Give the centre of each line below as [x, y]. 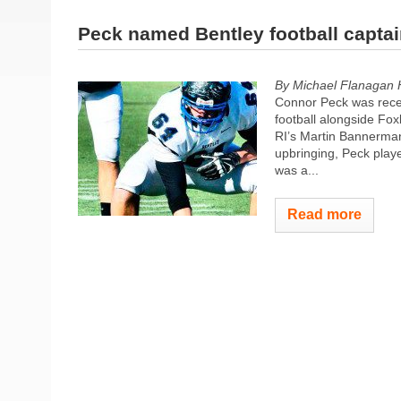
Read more [324, 214]
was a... [297, 170]
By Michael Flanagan [334, 85]
